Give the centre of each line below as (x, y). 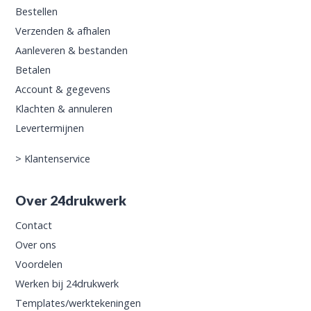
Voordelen (39, 264)
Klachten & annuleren (64, 108)
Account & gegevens (63, 89)
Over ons (36, 244)
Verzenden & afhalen (63, 31)
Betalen (33, 69)
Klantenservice (58, 158)
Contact (34, 225)
